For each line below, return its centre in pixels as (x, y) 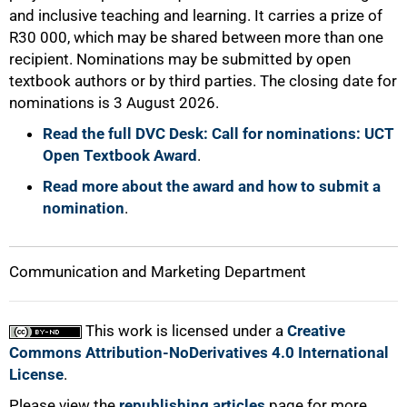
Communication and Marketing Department (158, 272)
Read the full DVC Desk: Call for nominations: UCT (218, 134)
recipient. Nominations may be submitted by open (180, 59)
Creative (316, 331)
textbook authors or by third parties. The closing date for (203, 81)
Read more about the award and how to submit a (212, 186)
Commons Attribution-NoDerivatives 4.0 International (199, 352)
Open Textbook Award (120, 155)
